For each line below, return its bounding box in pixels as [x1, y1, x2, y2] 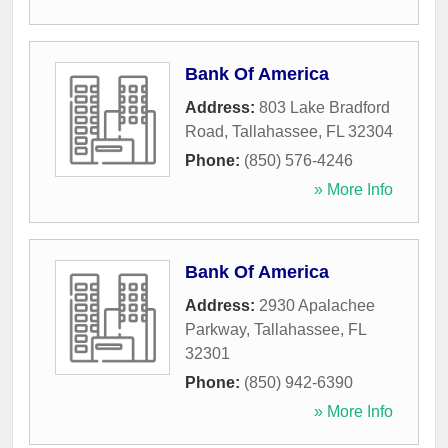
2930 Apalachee [259, 297, 375, 315]
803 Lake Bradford [259, 99, 390, 117]
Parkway [185, 321, 246, 339]
